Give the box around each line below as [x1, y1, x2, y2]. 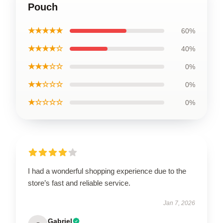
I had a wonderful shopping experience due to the [28, 166, 186, 175]
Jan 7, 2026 [163, 199, 195, 207]
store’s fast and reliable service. [28, 178, 130, 187]
